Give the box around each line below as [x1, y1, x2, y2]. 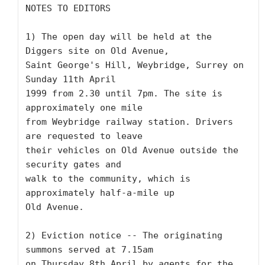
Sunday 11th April [25, 74, 116, 85]
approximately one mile [25, 102, 143, 113]
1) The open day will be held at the [25, 31, 212, 42]
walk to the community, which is [25, 173, 190, 184]
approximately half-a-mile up [25, 188, 174, 198]
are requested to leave [25, 131, 143, 141]
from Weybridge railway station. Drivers [25, 117, 233, 127]
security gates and [25, 159, 121, 170]
